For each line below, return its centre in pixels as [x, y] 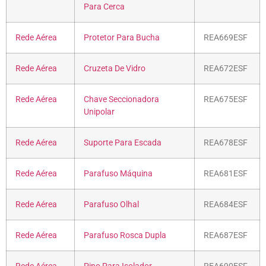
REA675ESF [226, 99]
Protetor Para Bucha [122, 37]
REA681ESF [226, 173]
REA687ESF [226, 235]
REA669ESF [226, 37]
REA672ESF [226, 68]
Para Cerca [104, 7]
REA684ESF [226, 204]
